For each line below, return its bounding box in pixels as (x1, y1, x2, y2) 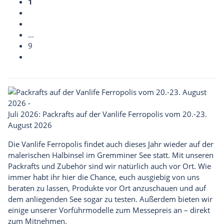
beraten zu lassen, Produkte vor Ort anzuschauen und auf (8, 183, 206, 193)
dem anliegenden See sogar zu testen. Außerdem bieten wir (8, 194, 212, 204)
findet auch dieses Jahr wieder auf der (82, 139, 213, 149)
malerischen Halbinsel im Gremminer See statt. (8, 150, 172, 160)
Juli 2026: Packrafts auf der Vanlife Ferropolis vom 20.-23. (8, 109, 207, 119)
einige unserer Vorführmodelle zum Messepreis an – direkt (8, 205, 210, 215)
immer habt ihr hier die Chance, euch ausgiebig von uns (8, 172, 199, 182)
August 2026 (8, 120, 52, 130)
